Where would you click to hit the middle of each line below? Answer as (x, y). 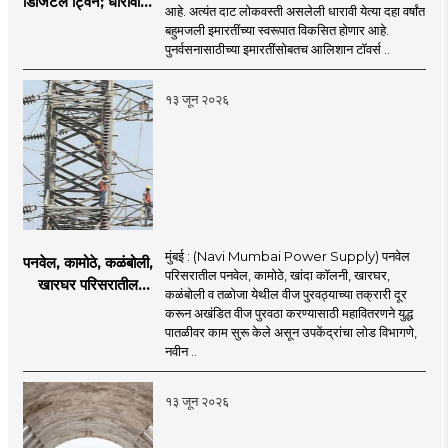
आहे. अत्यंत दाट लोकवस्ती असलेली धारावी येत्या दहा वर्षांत (294, 10)
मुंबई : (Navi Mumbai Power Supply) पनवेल (287, 255)
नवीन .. (180, 350)
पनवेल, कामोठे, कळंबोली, (87, 262)
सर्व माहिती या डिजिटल (88, 23)
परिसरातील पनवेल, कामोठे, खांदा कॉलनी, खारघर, (277, 274)
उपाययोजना (88, 372)
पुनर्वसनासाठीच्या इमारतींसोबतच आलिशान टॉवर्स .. (277, 48)
